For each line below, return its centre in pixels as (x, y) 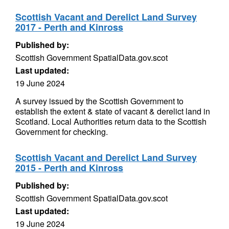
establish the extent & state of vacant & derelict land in (113, 111)
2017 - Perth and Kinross (69, 27)
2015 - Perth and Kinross (69, 168)
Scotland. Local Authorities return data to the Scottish (111, 121)
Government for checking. (62, 132)
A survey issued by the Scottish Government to (99, 101)
